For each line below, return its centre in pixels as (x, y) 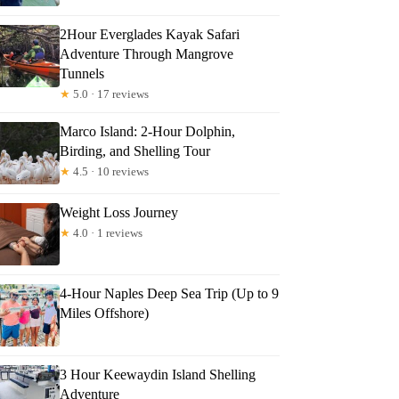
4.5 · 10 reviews (110, 171)
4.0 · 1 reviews (107, 232)
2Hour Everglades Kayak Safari (150, 34)
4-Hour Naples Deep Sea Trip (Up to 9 (170, 293)
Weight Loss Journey (119, 212)
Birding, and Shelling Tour (135, 151)
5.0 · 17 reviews (110, 94)
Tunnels (82, 73)
